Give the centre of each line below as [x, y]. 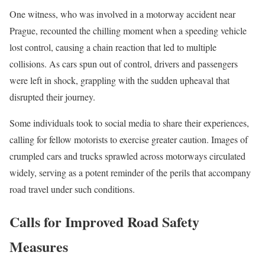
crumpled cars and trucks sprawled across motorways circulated [127, 156]
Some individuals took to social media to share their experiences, [129, 123]
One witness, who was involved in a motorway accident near [122, 14]
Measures [39, 247]
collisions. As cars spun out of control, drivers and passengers [124, 64]
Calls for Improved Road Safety [104, 222]
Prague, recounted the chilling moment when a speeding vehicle [128, 31]
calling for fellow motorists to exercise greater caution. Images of [129, 140]
